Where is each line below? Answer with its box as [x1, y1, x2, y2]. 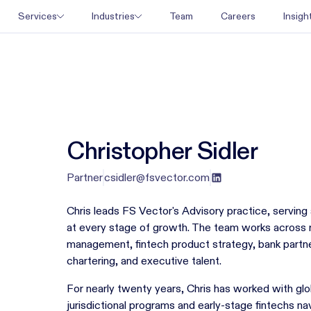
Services [17, 9, 57, 22]
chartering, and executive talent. [67, 254, 221, 267]
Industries [91, 9, 135, 22]
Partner [67, 171, 103, 184]
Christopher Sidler [67, 135, 258, 166]
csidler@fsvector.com [104, 171, 210, 184]
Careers [220, 9, 255, 22]
